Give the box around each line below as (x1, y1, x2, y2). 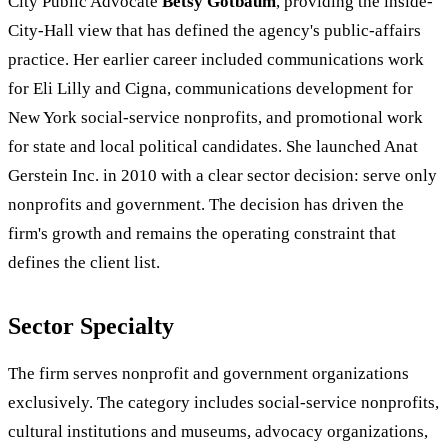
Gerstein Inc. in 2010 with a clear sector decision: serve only (8, 166, 437, 186)
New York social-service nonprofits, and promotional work (8, 108, 423, 128)
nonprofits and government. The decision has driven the (8, 195, 404, 215)
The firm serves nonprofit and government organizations (8, 364, 409, 384)
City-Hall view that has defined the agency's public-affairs (8, 21, 421, 41)
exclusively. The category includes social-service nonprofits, (8, 393, 439, 413)
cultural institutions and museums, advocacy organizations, (8, 422, 428, 442)
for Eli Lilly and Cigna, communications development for (8, 79, 413, 99)
